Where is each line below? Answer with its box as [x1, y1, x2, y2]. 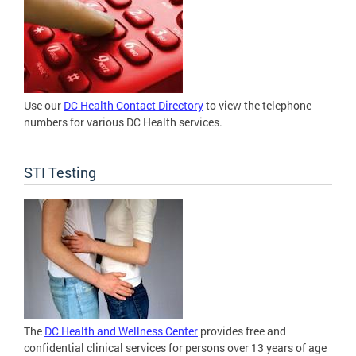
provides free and [198, 323, 286, 339]
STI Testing [24, 163, 96, 183]
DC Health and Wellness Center [44, 323, 198, 339]
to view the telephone [203, 98, 311, 114]
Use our [24, 98, 64, 114]
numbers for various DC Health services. [24, 114, 222, 130]
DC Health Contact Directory [64, 98, 203, 114]
